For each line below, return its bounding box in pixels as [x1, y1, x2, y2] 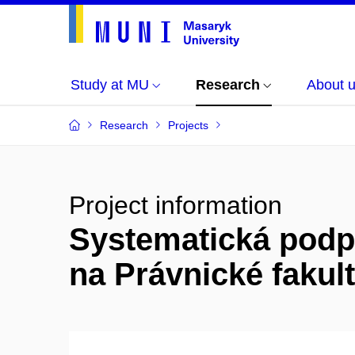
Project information [69, 191, 282, 219]
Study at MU [71, 77, 149, 93]
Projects [168, 119, 208, 132]
